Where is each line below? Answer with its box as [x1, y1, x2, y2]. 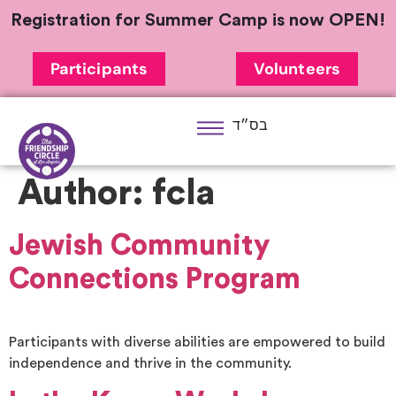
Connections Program [9, 265, 301, 293]
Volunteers [254, 58, 340, 80]
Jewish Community [9, 232, 270, 260]
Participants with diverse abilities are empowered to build [9, 335, 385, 349]
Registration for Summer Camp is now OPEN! [11, 11, 385, 29]
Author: [18, 176, 152, 211]
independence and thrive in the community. [9, 356, 292, 370]
